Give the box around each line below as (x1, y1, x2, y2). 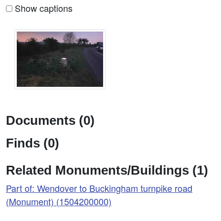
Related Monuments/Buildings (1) (6, 163, 208, 177)
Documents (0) (6, 113, 95, 127)
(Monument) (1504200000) (6, 194, 111, 208)
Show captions (12, 1, 73, 14)
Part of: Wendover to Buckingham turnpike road (6, 181, 192, 194)
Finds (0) (6, 136, 59, 150)
